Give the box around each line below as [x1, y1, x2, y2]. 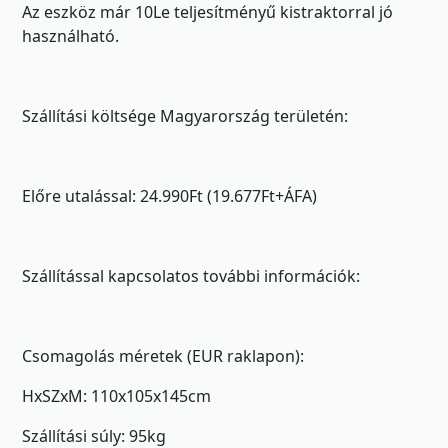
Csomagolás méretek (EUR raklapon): [22, 345, 304, 367]
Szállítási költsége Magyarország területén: [22, 105, 348, 127]
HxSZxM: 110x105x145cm [22, 385, 211, 407]
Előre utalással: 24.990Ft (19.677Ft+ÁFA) [22, 185, 317, 207]
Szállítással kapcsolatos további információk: [22, 265, 360, 287]
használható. [22, 25, 119, 47]
